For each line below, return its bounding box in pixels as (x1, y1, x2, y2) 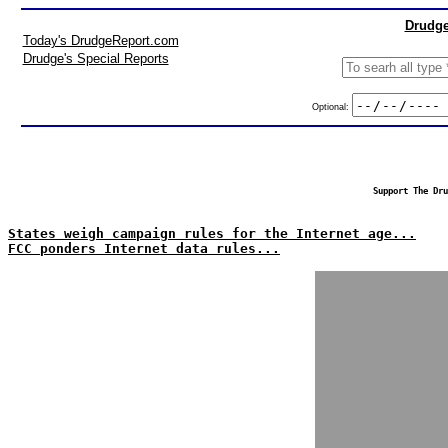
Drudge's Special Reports (22, 51, 169, 66)
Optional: (311, 101, 352, 112)
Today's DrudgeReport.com (22, 33, 179, 48)
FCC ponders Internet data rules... (8, 241, 280, 256)
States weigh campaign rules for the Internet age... (8, 226, 416, 241)
